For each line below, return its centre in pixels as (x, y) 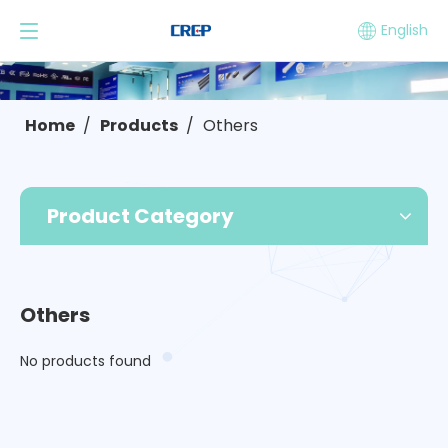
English (404, 30)
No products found (85, 361)
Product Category (140, 216)
